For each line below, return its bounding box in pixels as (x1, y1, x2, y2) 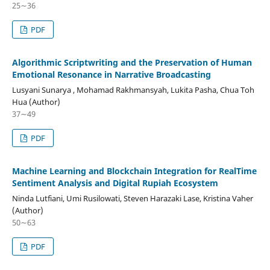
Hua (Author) (11, 96, 60, 107)
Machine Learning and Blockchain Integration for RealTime (11, 165, 257, 177)
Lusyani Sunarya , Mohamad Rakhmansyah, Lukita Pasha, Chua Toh (11, 84, 254, 95)
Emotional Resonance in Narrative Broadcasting (11, 68, 211, 80)
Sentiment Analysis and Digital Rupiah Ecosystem (11, 177, 218, 189)
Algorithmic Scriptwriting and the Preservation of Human (11, 56, 252, 68)
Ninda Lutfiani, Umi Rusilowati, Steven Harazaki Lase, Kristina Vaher (11, 192, 253, 204)
